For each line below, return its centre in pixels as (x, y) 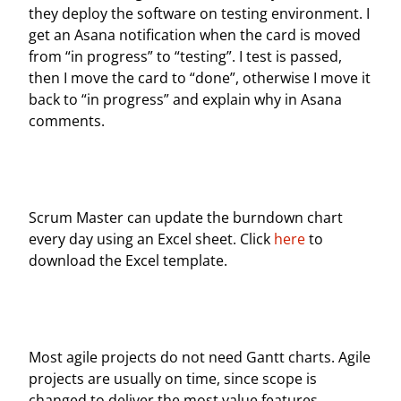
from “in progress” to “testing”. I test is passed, (185, 56)
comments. (67, 121)
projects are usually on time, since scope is (173, 379)
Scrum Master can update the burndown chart (186, 218)
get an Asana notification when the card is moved (195, 35)
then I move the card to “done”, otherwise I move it (200, 78)
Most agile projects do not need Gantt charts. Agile (200, 357)
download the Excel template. (128, 260)
